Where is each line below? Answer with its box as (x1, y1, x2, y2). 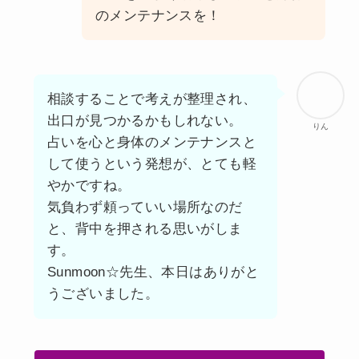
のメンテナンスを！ (95, 7, 221, 23)
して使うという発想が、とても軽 (46, 156, 256, 172)
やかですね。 (46, 178, 131, 194)
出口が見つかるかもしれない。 (46, 113, 243, 129)
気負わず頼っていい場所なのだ (46, 200, 243, 216)
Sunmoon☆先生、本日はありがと (46, 264, 260, 280)
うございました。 (46, 286, 159, 302)
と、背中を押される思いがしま (46, 221, 243, 237)
